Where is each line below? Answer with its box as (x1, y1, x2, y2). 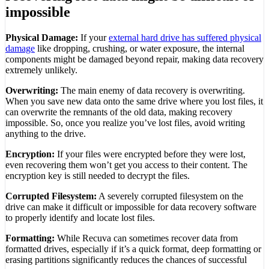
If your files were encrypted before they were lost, (55, 149, 246, 160)
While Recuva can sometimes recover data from (55, 233, 238, 244)
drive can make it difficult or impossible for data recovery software (5, 202, 256, 213)
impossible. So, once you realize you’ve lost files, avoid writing (5, 118, 245, 128)
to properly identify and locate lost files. (5, 213, 155, 223)
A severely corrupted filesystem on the (97, 191, 243, 202)
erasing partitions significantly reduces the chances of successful (5, 255, 247, 265)
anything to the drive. (5, 128, 86, 139)
